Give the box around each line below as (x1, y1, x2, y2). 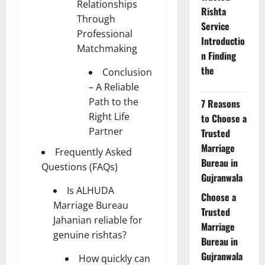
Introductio (201, 34, 245, 49)
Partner (89, 125, 123, 138)
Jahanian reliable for (53, 214, 143, 227)
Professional (77, 27, 132, 41)
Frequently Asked (55, 146, 132, 159)
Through (77, 12, 115, 26)
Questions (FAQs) (41, 160, 118, 174)
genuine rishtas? (53, 228, 127, 242)
